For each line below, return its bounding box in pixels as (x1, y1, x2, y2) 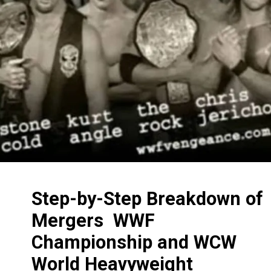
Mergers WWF (31, 209, 155, 231)
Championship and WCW (31, 231, 237, 253)
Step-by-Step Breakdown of (31, 188, 264, 209)
